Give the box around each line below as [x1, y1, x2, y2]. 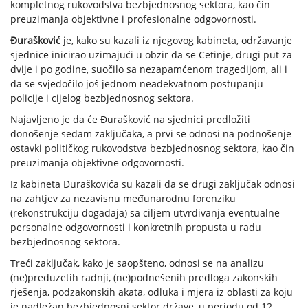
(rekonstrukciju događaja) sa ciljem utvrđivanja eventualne [10, 206, 280, 220]
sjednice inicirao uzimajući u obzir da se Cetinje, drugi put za [10, 48, 292, 62]
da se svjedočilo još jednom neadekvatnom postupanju [10, 77, 263, 91]
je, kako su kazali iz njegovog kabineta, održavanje [60, 34, 292, 47]
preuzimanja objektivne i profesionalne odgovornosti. [10, 12, 259, 26]
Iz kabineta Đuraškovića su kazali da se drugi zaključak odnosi [10, 177, 295, 191]
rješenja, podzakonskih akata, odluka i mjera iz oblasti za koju [10, 285, 293, 299]
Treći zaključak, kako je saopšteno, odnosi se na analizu [10, 256, 264, 270]
